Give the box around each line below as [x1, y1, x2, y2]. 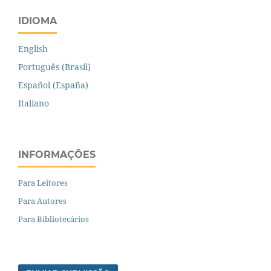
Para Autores [18, 195, 67, 206]
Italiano [18, 97, 49, 109]
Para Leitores [18, 177, 68, 188]
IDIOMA [18, 15, 57, 27]
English [18, 42, 48, 54]
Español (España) [18, 79, 88, 91]
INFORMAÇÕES [18, 148, 96, 160]
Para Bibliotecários [18, 213, 89, 224]
